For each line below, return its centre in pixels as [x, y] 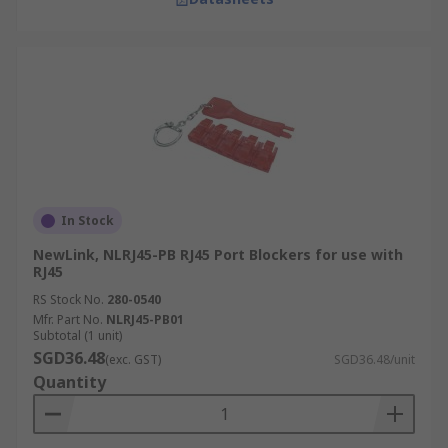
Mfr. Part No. [68, 319]
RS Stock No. [68, 299]
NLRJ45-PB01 [145, 319]
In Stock [87, 220]
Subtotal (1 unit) [77, 335]
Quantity [69, 382]
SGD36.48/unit [374, 359]
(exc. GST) [133, 359]
